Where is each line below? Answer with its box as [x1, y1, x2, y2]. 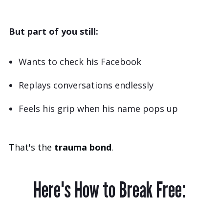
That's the [9, 141, 54, 153]
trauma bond [54, 141, 111, 153]
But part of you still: [9, 25, 98, 38]
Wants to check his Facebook [19, 56, 141, 68]
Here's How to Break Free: [33, 176, 186, 203]
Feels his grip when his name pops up [19, 103, 178, 115]
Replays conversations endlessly [19, 79, 153, 91]
